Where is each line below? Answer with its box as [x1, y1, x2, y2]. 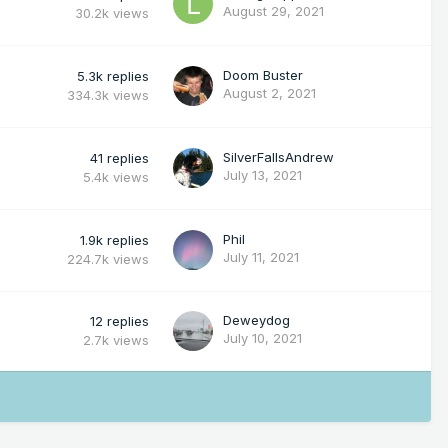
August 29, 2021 [223, 2, 324, 19]
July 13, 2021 [223, 166, 302, 183]
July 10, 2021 [223, 329, 302, 346]
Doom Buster [223, 66, 303, 83]
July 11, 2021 [223, 248, 299, 265]
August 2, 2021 [223, 84, 316, 101]
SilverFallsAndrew [223, 148, 334, 165]
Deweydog [223, 311, 290, 328]
